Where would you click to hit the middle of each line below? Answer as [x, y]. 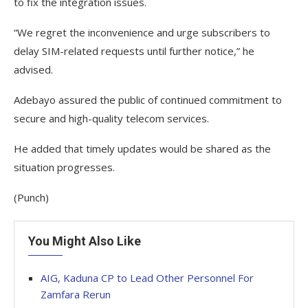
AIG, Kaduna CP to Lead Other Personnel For [147, 278]
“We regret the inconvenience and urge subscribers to [142, 32]
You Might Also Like [85, 241]
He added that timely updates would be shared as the [142, 148]
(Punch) [31, 197]
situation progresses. [64, 167]
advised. [33, 69]
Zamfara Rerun [76, 294]
